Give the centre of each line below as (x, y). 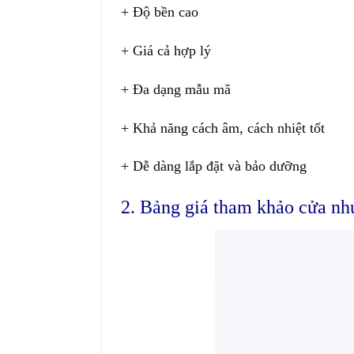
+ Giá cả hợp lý (166, 51)
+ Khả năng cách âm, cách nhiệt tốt (222, 128)
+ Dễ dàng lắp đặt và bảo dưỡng (213, 166)
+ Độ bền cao (159, 12)
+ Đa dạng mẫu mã (175, 89)
